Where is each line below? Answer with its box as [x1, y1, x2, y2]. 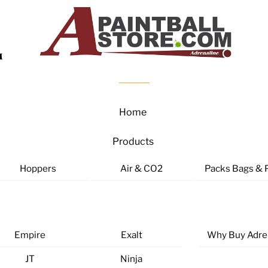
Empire [14, 229, 45, 241]
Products [112, 136, 154, 148]
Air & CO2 [120, 162, 163, 174]
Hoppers [20, 162, 57, 174]
